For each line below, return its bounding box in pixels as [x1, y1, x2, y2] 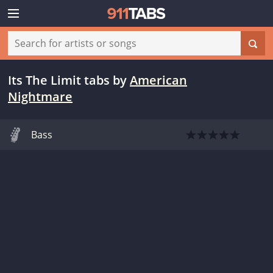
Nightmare [8, 88, 73, 105]
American [130, 72, 187, 88]
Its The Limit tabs [8, 72, 110, 88]
